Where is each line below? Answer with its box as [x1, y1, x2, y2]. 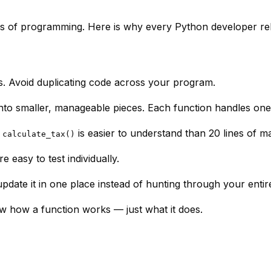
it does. [168, 203, 203, 216]
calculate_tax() [2, 129, 75, 139]
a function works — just [30, 203, 145, 216]
